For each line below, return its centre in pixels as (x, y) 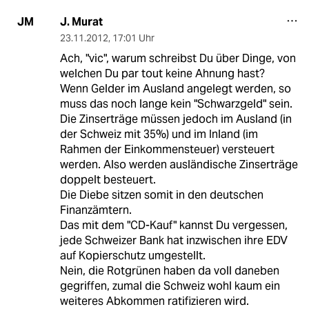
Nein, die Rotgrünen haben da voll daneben (169, 270)
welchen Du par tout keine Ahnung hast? (162, 73)
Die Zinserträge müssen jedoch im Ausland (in (176, 119)
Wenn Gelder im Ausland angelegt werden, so (175, 88)
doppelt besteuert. (108, 179)
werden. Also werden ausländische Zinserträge (179, 164)
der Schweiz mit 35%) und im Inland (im (159, 134)
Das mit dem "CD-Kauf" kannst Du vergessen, (173, 225)
